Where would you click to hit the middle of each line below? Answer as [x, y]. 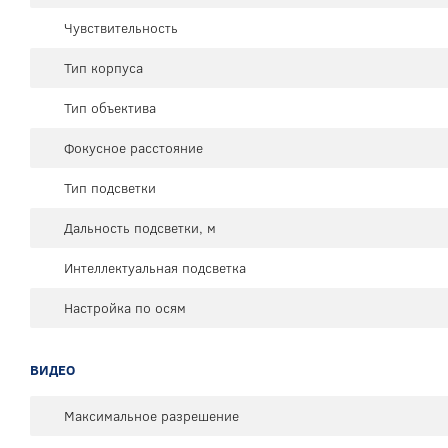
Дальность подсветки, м [140, 228]
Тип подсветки [110, 188]
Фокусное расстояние [133, 148]
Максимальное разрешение [151, 416]
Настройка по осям [125, 308]
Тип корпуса [103, 68]
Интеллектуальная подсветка [155, 268]
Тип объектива [110, 108]
